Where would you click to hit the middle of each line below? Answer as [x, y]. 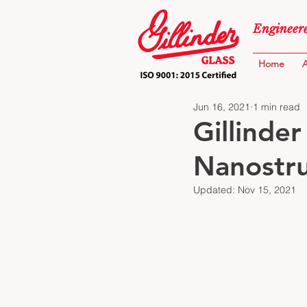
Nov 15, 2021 [267, 189]
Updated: [216, 189]
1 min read [277, 107]
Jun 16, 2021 [222, 107]
